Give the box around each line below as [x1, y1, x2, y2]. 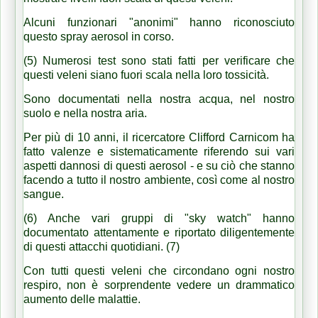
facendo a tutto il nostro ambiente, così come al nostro [23, 173, 295, 186]
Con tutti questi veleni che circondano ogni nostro [23, 264, 295, 277]
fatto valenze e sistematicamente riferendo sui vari [23, 145, 295, 158]
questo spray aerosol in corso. [23, 30, 177, 43]
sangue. [23, 187, 67, 200]
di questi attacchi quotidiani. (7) [23, 240, 180, 253]
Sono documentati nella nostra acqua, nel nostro [23, 92, 295, 105]
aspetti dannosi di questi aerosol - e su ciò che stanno [23, 159, 295, 172]
